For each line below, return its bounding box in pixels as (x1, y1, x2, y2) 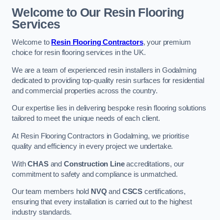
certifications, (142, 188, 186, 196)
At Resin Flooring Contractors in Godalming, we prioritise (12, 132, 189, 140)
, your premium (143, 38, 191, 47)
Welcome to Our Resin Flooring (12, 5, 184, 19)
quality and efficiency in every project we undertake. (12, 142, 173, 150)
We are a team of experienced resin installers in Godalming (12, 66, 196, 74)
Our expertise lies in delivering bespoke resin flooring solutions (12, 104, 206, 112)
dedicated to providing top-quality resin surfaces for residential (12, 76, 204, 84)
